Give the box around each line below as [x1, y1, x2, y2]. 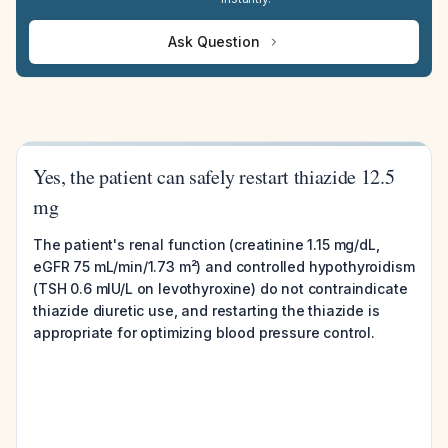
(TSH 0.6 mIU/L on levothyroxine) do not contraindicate [33, 280, 408, 297]
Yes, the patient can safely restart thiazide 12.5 [33, 163, 395, 190]
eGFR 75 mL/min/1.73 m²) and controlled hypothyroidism [33, 258, 415, 275]
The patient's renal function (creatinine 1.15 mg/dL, [33, 236, 380, 253]
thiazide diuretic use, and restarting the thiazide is [33, 302, 380, 319]
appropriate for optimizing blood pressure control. [33, 324, 375, 341]
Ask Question [168, 33, 260, 50]
